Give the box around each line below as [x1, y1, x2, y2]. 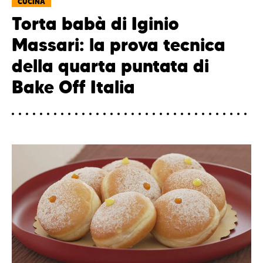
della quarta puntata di [12, 55, 209, 77]
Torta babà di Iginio [12, 12, 179, 35]
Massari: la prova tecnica [12, 33, 225, 56]
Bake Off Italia [12, 76, 135, 98]
